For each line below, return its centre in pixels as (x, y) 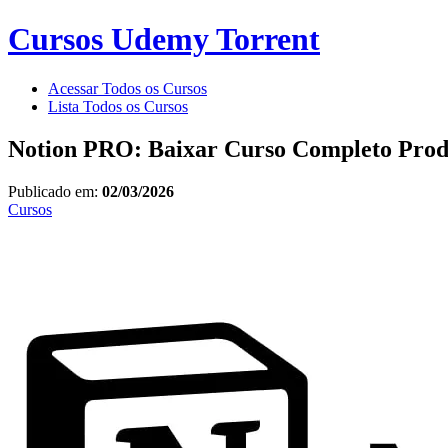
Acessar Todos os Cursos (127, 88)
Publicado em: (55, 191)
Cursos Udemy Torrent (164, 39)
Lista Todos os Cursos (118, 106)
